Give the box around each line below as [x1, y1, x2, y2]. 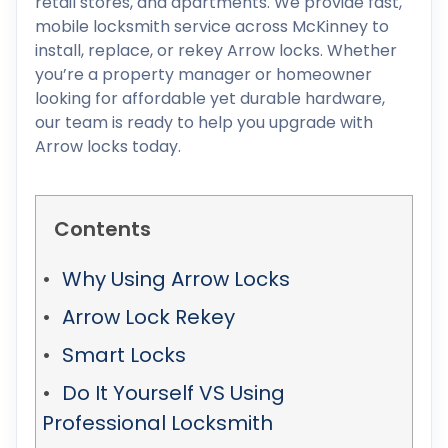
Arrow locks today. [35, 135, 181, 158]
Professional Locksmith [42, 409, 273, 437]
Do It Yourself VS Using [62, 379, 285, 407]
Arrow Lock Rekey [62, 303, 235, 331]
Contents [54, 215, 151, 243]
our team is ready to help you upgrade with [35, 111, 373, 134]
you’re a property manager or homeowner [35, 63, 372, 86]
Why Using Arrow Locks [62, 265, 290, 293]
